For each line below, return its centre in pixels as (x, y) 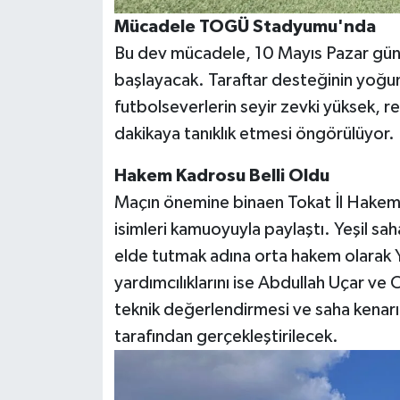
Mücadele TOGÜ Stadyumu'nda (245, 26)
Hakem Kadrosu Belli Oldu (221, 175)
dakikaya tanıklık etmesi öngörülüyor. (254, 133)
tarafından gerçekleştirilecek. (226, 336)
